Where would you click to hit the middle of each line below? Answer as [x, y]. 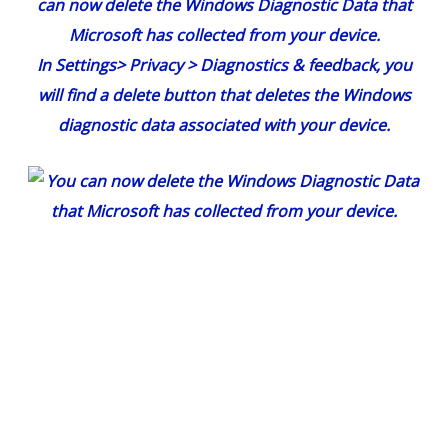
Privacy [155, 65]
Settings [85, 65]
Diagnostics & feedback [287, 65]
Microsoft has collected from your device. [224, 35]
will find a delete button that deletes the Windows [224, 95]
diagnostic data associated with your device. [224, 125]
